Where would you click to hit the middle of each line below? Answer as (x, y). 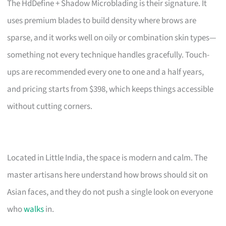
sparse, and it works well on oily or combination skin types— (112, 38)
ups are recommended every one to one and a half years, (106, 72)
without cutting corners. (50, 106)
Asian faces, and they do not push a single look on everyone (110, 192)
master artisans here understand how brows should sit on (108, 175)
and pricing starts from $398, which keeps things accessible (110, 89)
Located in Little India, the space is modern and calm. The (107, 158)
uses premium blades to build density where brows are (102, 20)
